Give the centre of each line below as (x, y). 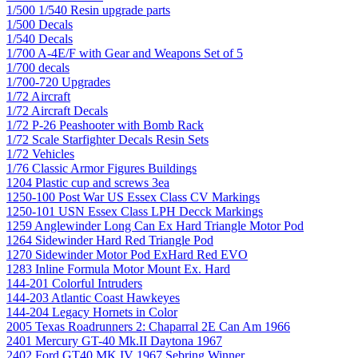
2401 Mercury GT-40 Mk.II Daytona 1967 (114, 340)
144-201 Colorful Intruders (74, 283)
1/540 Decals (40, 38)
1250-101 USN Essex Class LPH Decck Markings (135, 211)
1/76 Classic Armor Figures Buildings (101, 168)
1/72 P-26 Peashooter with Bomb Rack (105, 125)
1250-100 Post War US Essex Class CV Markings (133, 197)
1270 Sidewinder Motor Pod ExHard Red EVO (127, 254)
